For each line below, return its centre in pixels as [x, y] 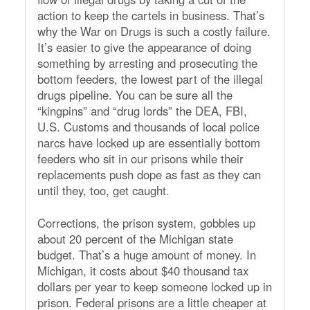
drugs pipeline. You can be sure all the [135, 94]
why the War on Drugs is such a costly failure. [154, 31]
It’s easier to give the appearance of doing [144, 47]
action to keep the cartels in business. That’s [151, 15]
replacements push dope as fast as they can [149, 174]
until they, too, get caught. [103, 190]
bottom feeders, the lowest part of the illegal [150, 79]
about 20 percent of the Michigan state [135, 238]
